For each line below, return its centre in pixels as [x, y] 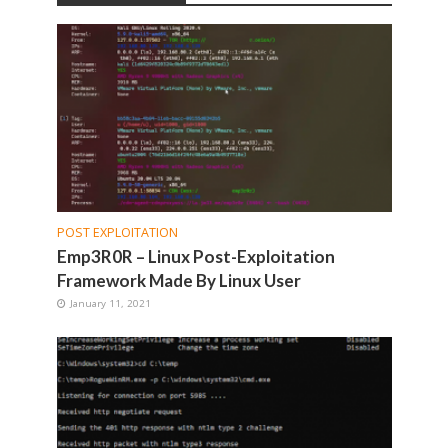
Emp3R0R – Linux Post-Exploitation [195, 256]
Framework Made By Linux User [178, 280]
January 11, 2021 [110, 302]
